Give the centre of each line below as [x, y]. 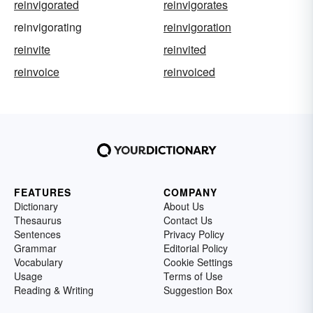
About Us [184, 206]
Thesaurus [38, 220]
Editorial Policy [196, 248]
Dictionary [36, 206]
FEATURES [43, 192]
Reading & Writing [54, 290]
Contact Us [188, 220]
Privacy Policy [194, 234]
